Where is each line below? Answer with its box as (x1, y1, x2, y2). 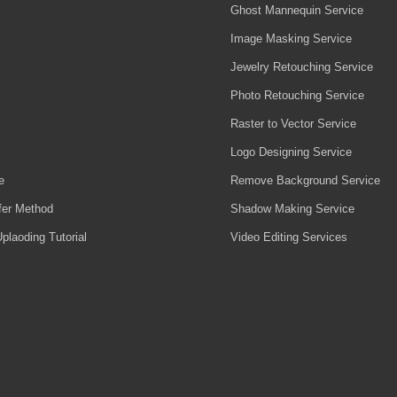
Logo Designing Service (230, 145, 353, 160)
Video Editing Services (230, 230, 348, 245)
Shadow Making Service (230, 202, 355, 216)
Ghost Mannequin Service (230, 4, 364, 18)
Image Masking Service (230, 32, 353, 46)
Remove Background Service (230, 174, 381, 188)
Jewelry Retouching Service (230, 60, 374, 74)
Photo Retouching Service (230, 89, 365, 103)
